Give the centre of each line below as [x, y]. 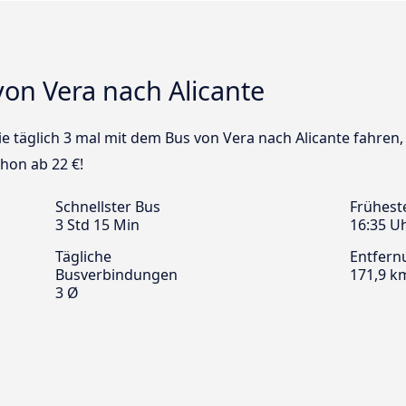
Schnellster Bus [108, 207]
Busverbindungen [116, 275]
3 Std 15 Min [97, 225]
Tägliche [83, 257]
